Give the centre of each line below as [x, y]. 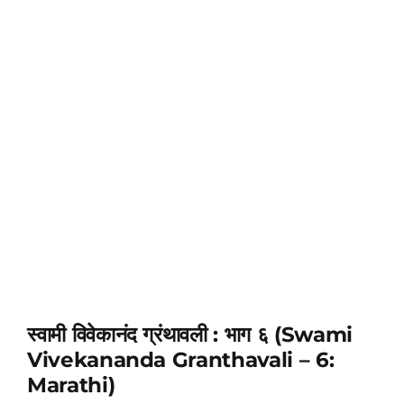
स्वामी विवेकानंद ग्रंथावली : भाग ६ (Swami [189, 335]
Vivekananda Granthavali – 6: [180, 360]
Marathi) [71, 385]
